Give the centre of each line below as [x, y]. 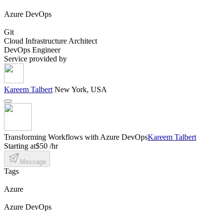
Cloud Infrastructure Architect [51, 41]
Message [33, 162]
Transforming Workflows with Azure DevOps [76, 137]
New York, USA [81, 89]
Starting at [20, 146]
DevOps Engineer [32, 50]
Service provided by [35, 58]
